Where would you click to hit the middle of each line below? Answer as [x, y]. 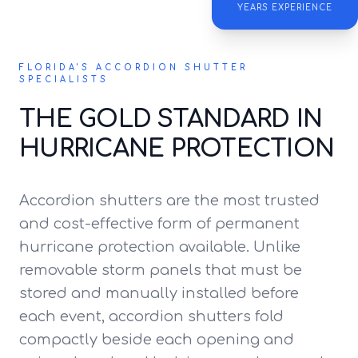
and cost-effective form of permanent [159, 224]
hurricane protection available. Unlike [160, 247]
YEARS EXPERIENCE [285, 8]
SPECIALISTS [64, 80]
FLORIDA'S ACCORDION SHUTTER [133, 68]
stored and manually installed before [159, 293]
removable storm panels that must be [161, 270]
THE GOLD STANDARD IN [171, 119]
